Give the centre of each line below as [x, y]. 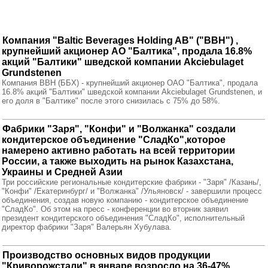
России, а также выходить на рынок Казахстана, [118, 161]
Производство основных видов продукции [106, 255]
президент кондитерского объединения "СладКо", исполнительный [123, 218]
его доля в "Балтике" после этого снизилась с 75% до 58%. [111, 101]
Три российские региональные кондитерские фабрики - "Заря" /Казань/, [132, 182]
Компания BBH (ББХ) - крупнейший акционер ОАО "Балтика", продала [130, 83]
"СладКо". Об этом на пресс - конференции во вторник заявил [115, 209]
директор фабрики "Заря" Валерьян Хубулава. [87, 227]
